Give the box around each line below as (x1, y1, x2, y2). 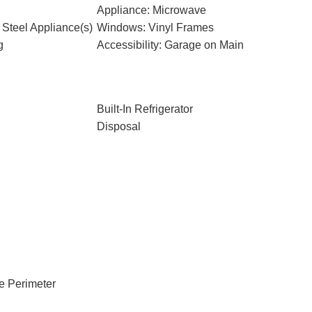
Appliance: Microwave (96, 4, 206, 16)
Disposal (96, 120, 141, 132)
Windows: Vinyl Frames (96, 22, 214, 33)
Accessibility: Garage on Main (96, 39, 244, 51)
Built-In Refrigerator (96, 103, 193, 115)
